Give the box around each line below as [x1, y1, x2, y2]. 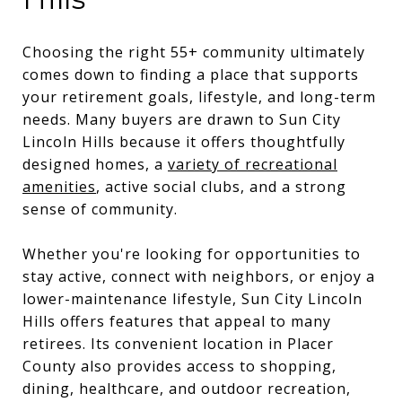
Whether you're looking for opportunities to [22, 243, 361, 264]
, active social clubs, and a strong [96, 176, 346, 197]
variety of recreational [168, 153, 337, 174]
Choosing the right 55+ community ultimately [22, 41, 365, 62]
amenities [22, 176, 96, 197]
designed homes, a [22, 153, 168, 174]
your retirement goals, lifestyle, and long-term [22, 86, 376, 107]
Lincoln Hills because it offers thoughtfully [22, 131, 345, 152]
